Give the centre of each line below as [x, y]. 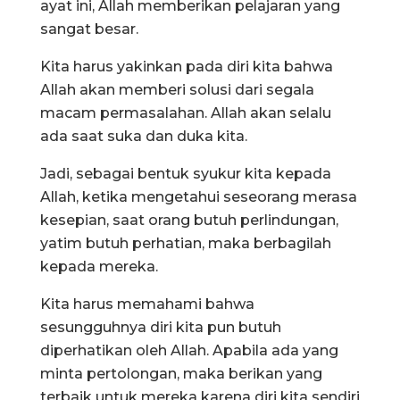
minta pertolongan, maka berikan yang [181, 373]
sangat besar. [89, 29]
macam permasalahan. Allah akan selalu [186, 112]
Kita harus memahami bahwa [147, 304]
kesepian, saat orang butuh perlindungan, [189, 220]
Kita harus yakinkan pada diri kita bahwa [187, 66]
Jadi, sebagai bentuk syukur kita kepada [186, 173]
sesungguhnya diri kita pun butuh [161, 327]
